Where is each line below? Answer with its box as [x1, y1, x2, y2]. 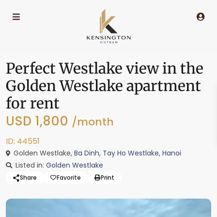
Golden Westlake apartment [6, 77, 201, 95]
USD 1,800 [6, 112, 72, 130]
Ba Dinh [74, 148, 99, 158]
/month [72, 114, 114, 129]
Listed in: [14, 160, 46, 170]
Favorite [57, 173, 81, 182]
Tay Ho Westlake [103, 148, 159, 158]
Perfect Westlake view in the [6, 59, 203, 77]
